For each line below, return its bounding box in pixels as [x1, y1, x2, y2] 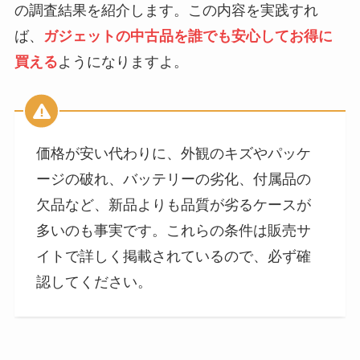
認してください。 [35, 274, 152, 291]
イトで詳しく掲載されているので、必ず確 [35, 248, 311, 265]
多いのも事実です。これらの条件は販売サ [35, 223, 311, 239]
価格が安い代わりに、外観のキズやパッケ [35, 145, 311, 162]
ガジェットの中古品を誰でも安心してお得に [43, 27, 333, 44]
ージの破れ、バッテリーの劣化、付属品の [35, 171, 311, 188]
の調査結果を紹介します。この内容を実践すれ [14, 2, 318, 18]
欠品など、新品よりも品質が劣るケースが [35, 197, 311, 214]
